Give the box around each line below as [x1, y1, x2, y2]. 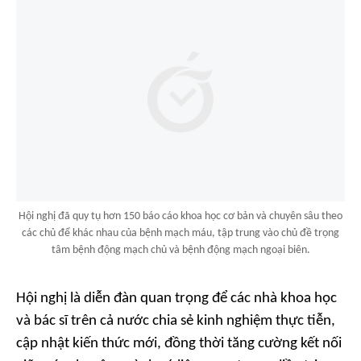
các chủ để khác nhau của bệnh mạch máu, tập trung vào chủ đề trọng [22, 227, 339, 240]
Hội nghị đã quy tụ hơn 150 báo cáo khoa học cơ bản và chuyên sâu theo [19, 210, 342, 223]
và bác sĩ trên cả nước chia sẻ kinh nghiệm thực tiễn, [16, 313, 335, 330]
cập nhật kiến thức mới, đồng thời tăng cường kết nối [16, 336, 342, 352]
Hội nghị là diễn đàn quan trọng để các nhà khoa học [16, 291, 337, 307]
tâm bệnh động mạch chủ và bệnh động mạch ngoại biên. [51, 244, 310, 257]
